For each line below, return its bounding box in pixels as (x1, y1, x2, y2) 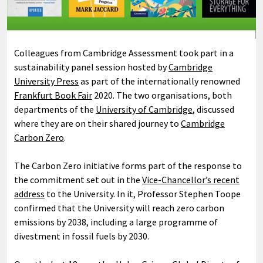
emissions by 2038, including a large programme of (14, 216, 218, 228)
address (14, 188, 45, 200)
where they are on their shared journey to (14, 117, 181, 129)
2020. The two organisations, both (92, 89, 232, 101)
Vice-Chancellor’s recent (142, 174, 240, 186)
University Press (14, 75, 79, 87)
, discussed (193, 103, 234, 115)
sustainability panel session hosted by (14, 61, 168, 73)
